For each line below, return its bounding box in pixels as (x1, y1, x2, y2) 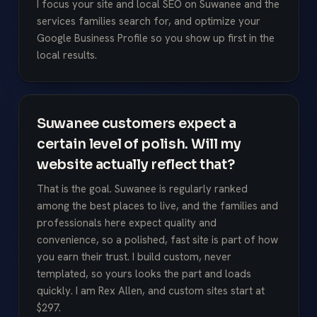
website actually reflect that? (37, 155, 235, 173)
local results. (37, 47, 97, 62)
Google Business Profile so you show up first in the (37, 30, 275, 45)
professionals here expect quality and (37, 216, 217, 231)
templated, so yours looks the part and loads (37, 267, 251, 282)
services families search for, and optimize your (37, 13, 260, 28)
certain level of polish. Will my (37, 134, 241, 153)
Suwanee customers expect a (37, 114, 236, 132)
